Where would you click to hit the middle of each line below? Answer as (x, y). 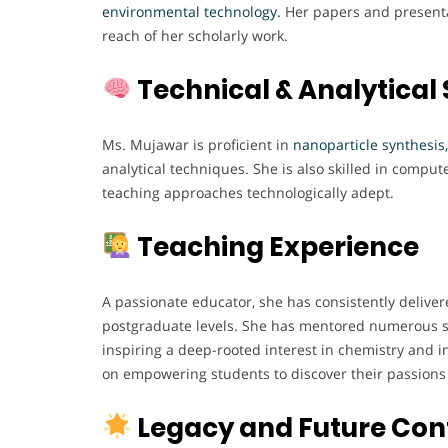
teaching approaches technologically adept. (248, 192)
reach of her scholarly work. (195, 35)
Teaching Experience (275, 246)
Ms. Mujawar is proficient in (197, 144)
